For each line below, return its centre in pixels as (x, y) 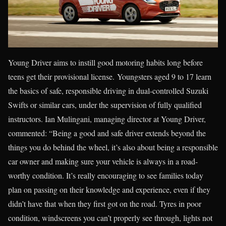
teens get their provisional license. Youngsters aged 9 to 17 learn (110, 76)
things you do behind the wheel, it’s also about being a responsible (113, 147)
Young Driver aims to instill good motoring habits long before (105, 62)
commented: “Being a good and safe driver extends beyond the (107, 133)
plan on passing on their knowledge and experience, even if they (109, 189)
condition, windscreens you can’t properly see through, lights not (110, 217)
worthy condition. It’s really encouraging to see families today (106, 175)
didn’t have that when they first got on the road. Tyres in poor (105, 203)
